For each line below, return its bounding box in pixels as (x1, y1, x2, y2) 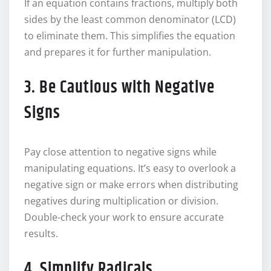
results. (24, 227, 58, 241)
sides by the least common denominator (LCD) (24, 13, 236, 27)
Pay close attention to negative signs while (24, 145, 217, 159)
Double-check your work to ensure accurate (24, 211, 224, 224)
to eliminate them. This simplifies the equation (24, 29, 235, 43)
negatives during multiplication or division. (24, 194, 218, 208)
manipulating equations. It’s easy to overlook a (24, 162, 236, 175)
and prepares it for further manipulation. (24, 45, 211, 59)
